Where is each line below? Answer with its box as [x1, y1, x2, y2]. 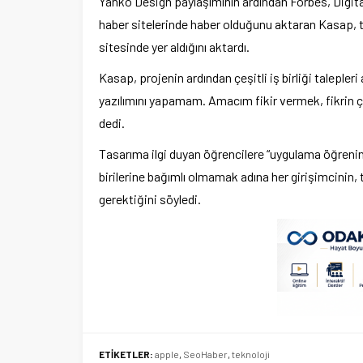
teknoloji [232, 348, 270, 360]
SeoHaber [183, 348, 228, 360]
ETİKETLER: [99, 348, 153, 360]
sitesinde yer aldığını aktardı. [99, 38, 252, 54]
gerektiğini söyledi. [99, 190, 201, 207]
